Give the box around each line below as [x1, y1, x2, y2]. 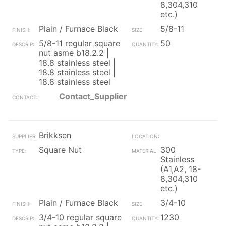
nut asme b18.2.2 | [39, 48, 109, 58]
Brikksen [39, 130, 71, 140]
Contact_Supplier [59, 91, 127, 101]
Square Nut [39, 145, 82, 155]
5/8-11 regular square [39, 38, 120, 48]
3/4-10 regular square [39, 212, 122, 222]
